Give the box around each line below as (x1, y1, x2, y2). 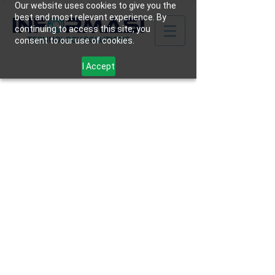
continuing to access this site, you (15, 24, 150, 34)
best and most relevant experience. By (15, 12, 166, 22)
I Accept (82, 61, 115, 71)
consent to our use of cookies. (15, 36, 134, 45)
